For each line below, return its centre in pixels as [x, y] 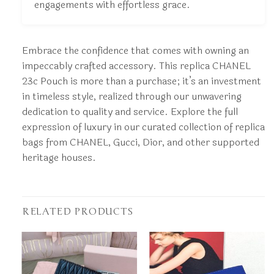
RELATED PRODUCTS [77, 212]
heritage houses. [59, 158]
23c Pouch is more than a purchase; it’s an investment [141, 81]
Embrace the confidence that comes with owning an [135, 51]
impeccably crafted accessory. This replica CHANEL [136, 66]
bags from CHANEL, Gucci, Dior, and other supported [140, 143]
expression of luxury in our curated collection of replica [143, 127]
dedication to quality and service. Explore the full [130, 112]
